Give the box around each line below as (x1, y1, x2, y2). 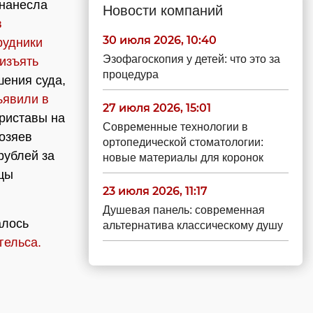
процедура (103, 68, 159, 80)
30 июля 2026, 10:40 (103, 34, 217, 47)
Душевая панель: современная (103, 204, 265, 216)
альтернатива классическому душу (103, 219, 283, 231)
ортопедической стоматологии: (103, 136, 263, 148)
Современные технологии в (103, 121, 248, 133)
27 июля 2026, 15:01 (103, 101, 211, 115)
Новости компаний (103, 3, 223, 18)
